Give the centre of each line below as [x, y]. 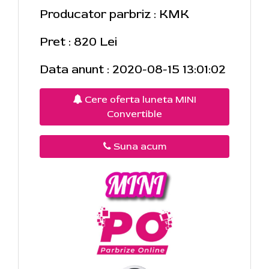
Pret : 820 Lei [78, 41]
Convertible [134, 114]
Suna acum [138, 146]
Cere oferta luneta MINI [139, 99]
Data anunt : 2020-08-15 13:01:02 [133, 69]
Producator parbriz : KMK [114, 14]
